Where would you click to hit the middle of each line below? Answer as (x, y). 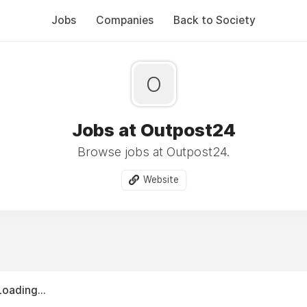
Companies (125, 20)
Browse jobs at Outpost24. (153, 152)
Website (161, 180)
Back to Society (214, 20)
